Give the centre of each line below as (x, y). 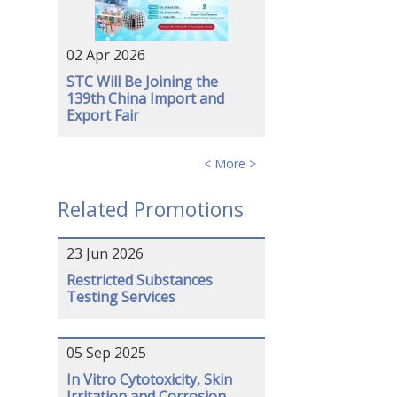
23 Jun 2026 (105, 253)
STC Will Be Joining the (142, 82)
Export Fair (102, 115)
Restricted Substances (139, 280)
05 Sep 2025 (106, 353)
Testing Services (121, 297)
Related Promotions (150, 209)
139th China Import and (145, 98)
